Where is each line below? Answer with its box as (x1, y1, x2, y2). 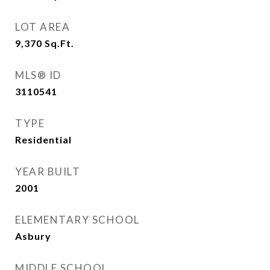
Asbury (15, 230, 51, 242)
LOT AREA (15, 20, 70, 33)
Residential (15, 134, 72, 145)
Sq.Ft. (45, 37, 74, 49)
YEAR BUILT (15, 165, 80, 178)
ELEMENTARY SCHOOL (15, 213, 140, 226)
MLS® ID (15, 69, 61, 81)
